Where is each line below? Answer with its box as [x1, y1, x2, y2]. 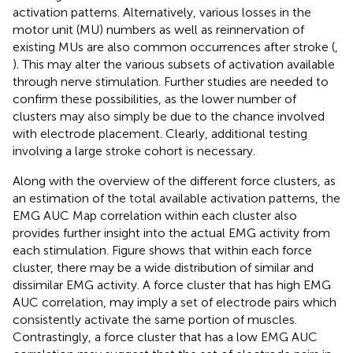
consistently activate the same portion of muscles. [13, 311, 297, 327]
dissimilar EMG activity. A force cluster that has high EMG [13, 277, 331, 292]
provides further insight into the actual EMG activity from [13, 225, 330, 240]
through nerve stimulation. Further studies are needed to [13, 73, 329, 89]
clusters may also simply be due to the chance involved [13, 108, 325, 124]
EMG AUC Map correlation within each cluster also [13, 207, 297, 223]
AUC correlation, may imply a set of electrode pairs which [13, 294, 336, 310]
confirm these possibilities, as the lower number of [13, 91, 296, 106]
